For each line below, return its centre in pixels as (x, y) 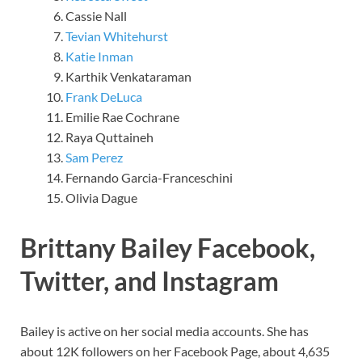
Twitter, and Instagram (149, 281)
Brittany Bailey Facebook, (168, 248)
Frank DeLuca (104, 97)
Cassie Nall (96, 16)
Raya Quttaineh (109, 137)
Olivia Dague (101, 198)
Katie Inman (99, 57)
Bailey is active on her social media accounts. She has (164, 330)
